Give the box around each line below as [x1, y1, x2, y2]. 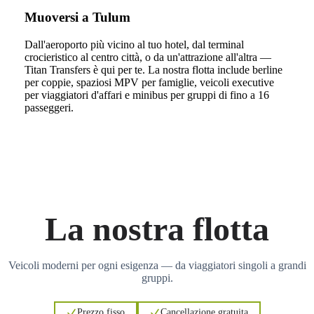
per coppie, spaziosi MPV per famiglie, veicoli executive [24, 76, 274, 88]
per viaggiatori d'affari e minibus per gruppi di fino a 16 [24, 88, 269, 101]
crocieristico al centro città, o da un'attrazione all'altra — [24, 50, 271, 63]
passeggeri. [24, 101, 74, 114]
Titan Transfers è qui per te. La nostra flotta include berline [24, 63, 282, 76]
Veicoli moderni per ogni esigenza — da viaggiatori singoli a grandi [8, 259, 306, 271]
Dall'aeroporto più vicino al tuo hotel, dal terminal [24, 38, 244, 50]
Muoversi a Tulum [24, 10, 130, 25]
